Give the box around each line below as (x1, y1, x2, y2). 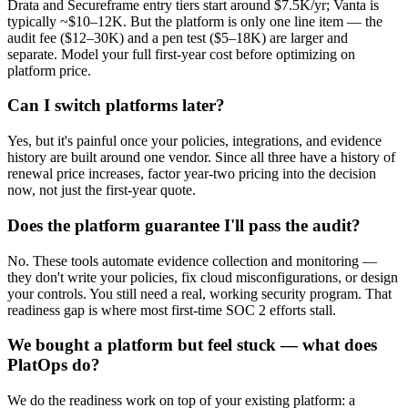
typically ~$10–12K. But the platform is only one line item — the (7, 13, 382, 29)
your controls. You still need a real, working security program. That (7, 285, 392, 301)
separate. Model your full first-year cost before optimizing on (7, 46, 355, 62)
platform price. (7, 62, 91, 78)
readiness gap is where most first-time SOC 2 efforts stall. (7, 301, 336, 318)
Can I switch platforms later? (7, 96, 225, 116)
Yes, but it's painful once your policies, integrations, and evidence (7, 133, 382, 149)
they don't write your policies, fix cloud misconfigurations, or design (7, 269, 398, 285)
